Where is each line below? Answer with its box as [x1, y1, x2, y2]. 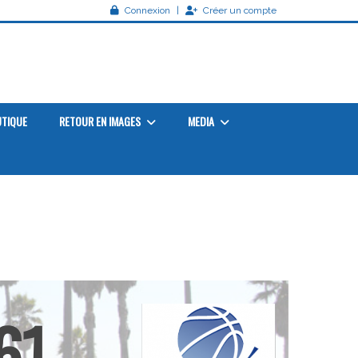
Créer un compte [203, 5, 276, 16]
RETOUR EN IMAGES [59, 113, 143, 129]
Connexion [125, 5, 170, 16]
